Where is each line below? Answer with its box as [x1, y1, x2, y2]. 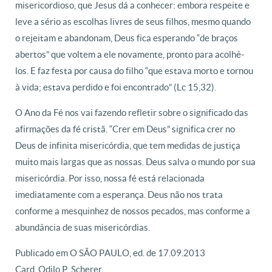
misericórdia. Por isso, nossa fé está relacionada [15, 172, 205, 184]
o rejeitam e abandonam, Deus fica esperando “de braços [15, 32, 238, 44]
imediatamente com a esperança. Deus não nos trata [15, 189, 223, 200]
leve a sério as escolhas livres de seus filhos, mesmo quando [15, 16, 251, 27]
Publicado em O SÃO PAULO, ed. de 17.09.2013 [15, 247, 205, 259]
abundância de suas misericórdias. [15, 222, 150, 233]
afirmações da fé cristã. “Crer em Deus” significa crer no [15, 123, 235, 135]
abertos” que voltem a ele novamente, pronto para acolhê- [15, 49, 244, 60]
